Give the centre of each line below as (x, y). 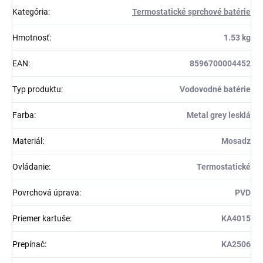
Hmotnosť (31, 37)
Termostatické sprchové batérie (191, 11)
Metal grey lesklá (219, 115)
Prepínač (28, 244)
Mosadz (236, 141)
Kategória (30, 11)
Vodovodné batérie (215, 89)
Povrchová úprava (46, 192)
